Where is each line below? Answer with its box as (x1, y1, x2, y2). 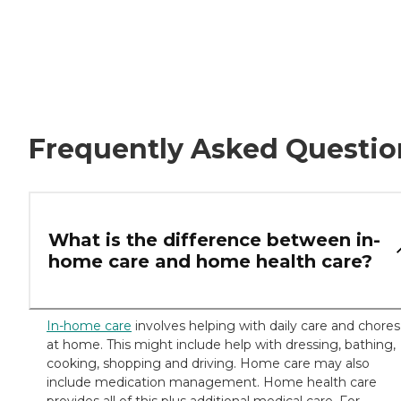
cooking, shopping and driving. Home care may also (47, 354, 370, 371)
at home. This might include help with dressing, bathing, (47, 336, 396, 353)
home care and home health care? (48, 250, 372, 272)
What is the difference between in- (48, 228, 380, 251)
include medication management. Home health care (47, 373, 377, 390)
